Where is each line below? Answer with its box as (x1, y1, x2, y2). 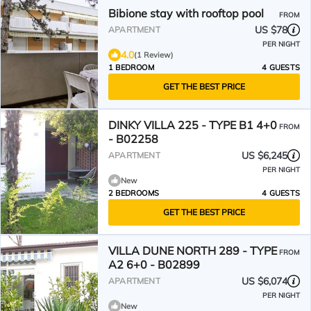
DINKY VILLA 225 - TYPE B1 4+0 (108, 118, 277, 132)
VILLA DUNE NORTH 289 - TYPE (108, 244, 277, 258)
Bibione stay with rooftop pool (108, 6, 264, 20)
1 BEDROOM (108, 62, 154, 72)
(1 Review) (134, 50, 174, 60)
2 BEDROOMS (108, 188, 159, 198)
